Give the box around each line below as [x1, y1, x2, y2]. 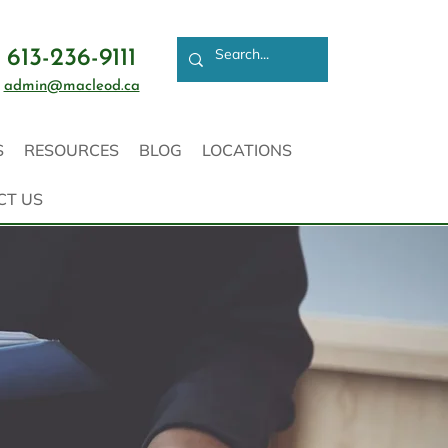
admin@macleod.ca [3, 79, 140, 94]
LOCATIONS [201, 140, 292, 160]
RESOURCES [23, 140, 119, 160]
